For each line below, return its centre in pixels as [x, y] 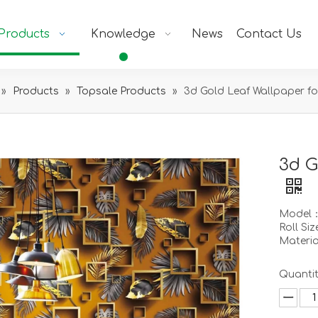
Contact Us [269, 34]
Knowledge [123, 34]
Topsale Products [121, 91]
